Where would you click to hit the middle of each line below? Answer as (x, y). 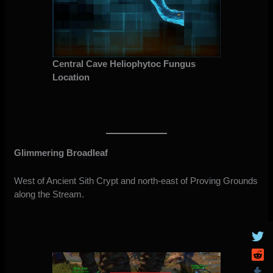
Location (71, 77)
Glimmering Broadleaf (61, 153)
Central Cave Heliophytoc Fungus (124, 64)
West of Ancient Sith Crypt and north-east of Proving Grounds (136, 181)
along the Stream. (49, 194)
